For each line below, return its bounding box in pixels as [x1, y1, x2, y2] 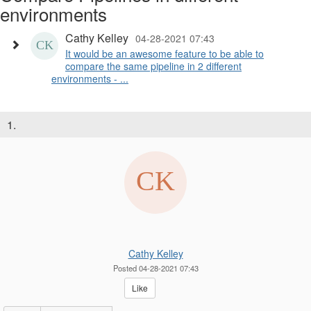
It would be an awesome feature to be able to [65, 47, 264, 61]
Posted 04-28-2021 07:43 [112, 262, 199, 274]
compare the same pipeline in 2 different [65, 59, 242, 74]
